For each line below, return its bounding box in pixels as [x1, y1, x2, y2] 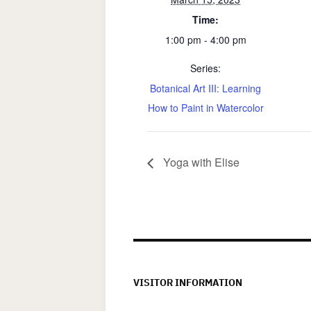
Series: [190, 61, 221, 75]
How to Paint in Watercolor [147, 101, 264, 115]
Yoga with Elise [160, 153, 239, 170]
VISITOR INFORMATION [133, 276, 242, 289]
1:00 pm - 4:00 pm [165, 33, 246, 47]
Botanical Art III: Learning [150, 81, 261, 95]
